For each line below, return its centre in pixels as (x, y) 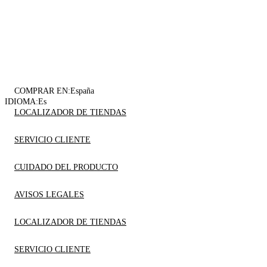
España (82, 91)
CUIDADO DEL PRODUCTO (66, 167)
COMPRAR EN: (42, 91)
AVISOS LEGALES (49, 195)
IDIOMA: (21, 102)
